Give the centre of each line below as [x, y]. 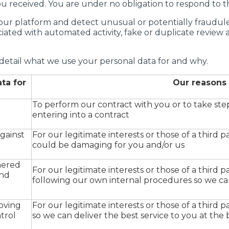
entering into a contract [81, 115]
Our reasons [200, 83]
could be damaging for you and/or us [108, 145]
